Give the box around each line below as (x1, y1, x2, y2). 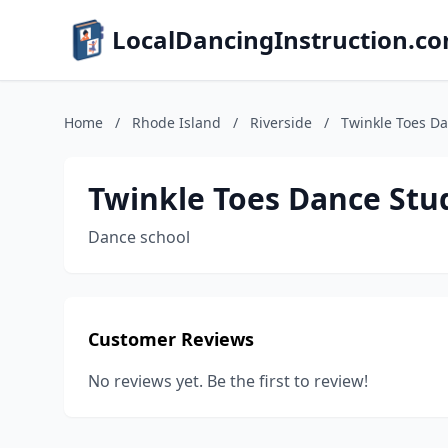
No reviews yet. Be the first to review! (88, 370, 368, 392)
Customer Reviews (88, 327, 254, 351)
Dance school (88, 226, 190, 248)
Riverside (250, 113, 312, 132)
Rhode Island (132, 113, 221, 132)
